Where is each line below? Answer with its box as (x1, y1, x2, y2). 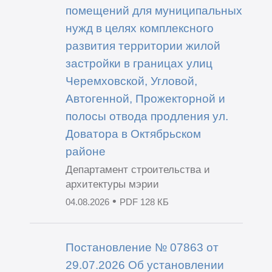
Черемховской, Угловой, (65, 74, 197, 88)
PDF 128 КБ (119, 197, 169, 208)
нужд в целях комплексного (65, 21, 214, 35)
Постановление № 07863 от (65, 240, 219, 254)
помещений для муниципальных (65, 4, 242, 18)
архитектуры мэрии (65, 178, 159, 191)
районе (65, 144, 106, 158)
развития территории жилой (65, 39, 220, 53)
